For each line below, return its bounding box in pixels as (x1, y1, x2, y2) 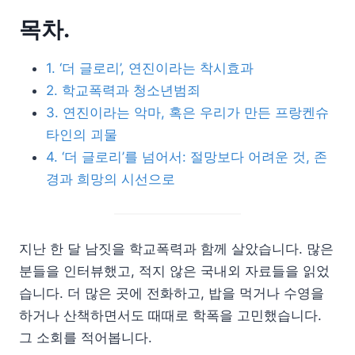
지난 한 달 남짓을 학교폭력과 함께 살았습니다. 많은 (19, 240, 334, 257)
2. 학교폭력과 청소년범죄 (46, 82, 200, 98)
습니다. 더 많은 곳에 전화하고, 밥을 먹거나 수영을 (19, 284, 324, 301)
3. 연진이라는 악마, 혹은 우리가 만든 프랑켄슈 (46, 104, 329, 120)
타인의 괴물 (46, 126, 117, 143)
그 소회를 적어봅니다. (19, 329, 152, 345)
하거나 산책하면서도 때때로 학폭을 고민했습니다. (19, 307, 322, 323)
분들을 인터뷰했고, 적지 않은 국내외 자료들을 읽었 (19, 262, 330, 279)
